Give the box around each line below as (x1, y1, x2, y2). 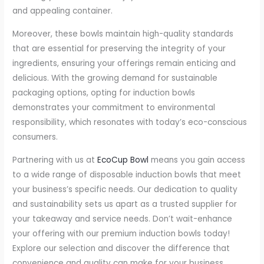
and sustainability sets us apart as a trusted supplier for (12, 198, 237, 210)
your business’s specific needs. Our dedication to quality (12, 183, 238, 195)
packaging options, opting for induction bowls (12, 87, 196, 98)
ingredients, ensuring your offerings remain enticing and (12, 57, 236, 69)
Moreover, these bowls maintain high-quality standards (12, 28, 234, 39)
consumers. (12, 131, 58, 143)
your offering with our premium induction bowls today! (12, 227, 230, 239)
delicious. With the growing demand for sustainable (12, 72, 218, 84)
